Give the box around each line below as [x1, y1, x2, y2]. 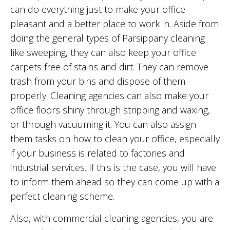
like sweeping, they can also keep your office [10, 46, 196, 59]
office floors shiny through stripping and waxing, [10, 104, 210, 117]
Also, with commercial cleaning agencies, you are [10, 212, 213, 225]
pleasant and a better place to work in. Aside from [10, 17, 219, 30]
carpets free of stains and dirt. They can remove [10, 61, 208, 73]
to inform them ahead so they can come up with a [10, 176, 219, 188]
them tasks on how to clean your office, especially [10, 132, 220, 145]
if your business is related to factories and [10, 147, 185, 160]
